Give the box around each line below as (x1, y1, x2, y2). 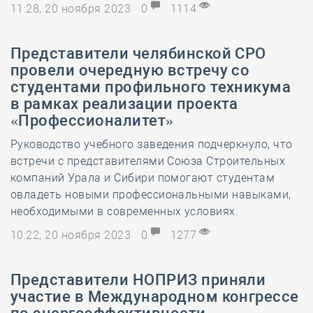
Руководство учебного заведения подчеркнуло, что (10, 138, 293, 151)
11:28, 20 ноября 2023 (10, 2, 134, 15)
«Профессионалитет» (10, 112, 174, 129)
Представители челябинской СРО (10, 45, 266, 62)
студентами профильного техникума (10, 78, 291, 96)
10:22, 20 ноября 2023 (10, 228, 134, 242)
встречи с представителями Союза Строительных (10, 154, 286, 168)
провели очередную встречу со (10, 61, 250, 79)
